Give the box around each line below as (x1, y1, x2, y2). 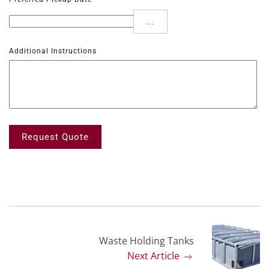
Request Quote (22, 131, 89, 143)
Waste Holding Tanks (99, 234, 194, 248)
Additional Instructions (9, 47, 97, 56)
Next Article (127, 249, 182, 263)
